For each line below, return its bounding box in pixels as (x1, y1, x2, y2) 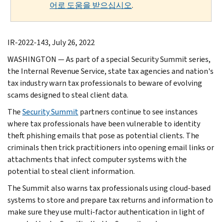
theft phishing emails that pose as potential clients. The (7, 130, 199, 141)
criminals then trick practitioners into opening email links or (7, 142, 214, 153)
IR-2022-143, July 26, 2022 (7, 37, 95, 48)
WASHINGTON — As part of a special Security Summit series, (7, 54, 211, 64)
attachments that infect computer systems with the (7, 154, 187, 165)
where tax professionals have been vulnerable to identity (7, 118, 200, 129)
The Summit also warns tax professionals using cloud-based (7, 182, 211, 193)
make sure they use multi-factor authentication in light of (7, 206, 205, 217)
